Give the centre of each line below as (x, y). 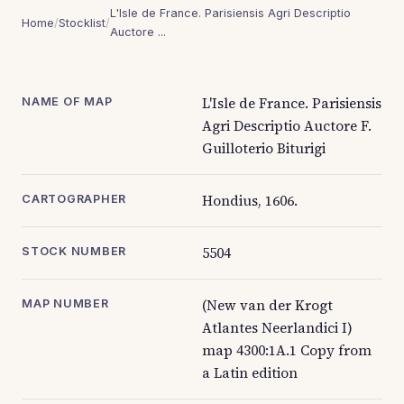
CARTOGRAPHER (74, 199)
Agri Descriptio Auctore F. (287, 126)
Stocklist (82, 23)
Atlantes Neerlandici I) (277, 328)
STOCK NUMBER (74, 251)
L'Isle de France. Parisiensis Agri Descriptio (230, 13)
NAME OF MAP (67, 101)
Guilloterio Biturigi (264, 148)
